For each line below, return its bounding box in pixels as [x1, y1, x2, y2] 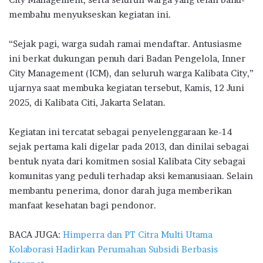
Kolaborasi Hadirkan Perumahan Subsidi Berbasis [9, 244, 218, 255]
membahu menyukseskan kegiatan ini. [9, 9, 171, 21]
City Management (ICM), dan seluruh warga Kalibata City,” [9, 68, 254, 79]
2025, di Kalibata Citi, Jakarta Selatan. [9, 97, 166, 109]
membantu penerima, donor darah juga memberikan [9, 185, 232, 197]
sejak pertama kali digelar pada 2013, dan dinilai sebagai [9, 141, 249, 153]
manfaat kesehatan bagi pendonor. [9, 200, 156, 211]
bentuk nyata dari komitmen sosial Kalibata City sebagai [9, 156, 245, 167]
